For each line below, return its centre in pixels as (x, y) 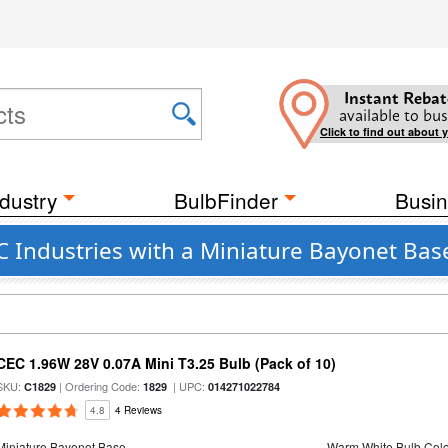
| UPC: (188, 386)
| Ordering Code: (100, 386)
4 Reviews (139, 410)
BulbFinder (226, 200)
